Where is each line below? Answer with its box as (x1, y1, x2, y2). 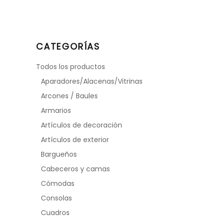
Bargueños (41, 149, 77, 159)
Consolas (41, 193, 72, 203)
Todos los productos (36, 62, 105, 72)
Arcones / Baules (41, 91, 98, 101)
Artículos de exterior (41, 135, 109, 145)
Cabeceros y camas (41, 164, 110, 174)
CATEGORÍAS (36, 40, 100, 53)
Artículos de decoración (41, 120, 122, 130)
